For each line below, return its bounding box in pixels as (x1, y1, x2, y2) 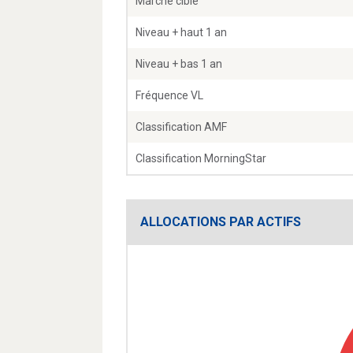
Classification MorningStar (136, 152, 266, 165)
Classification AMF (136, 121, 227, 134)
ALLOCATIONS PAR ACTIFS (140, 214, 301, 230)
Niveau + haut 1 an (136, 26, 227, 39)
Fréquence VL (136, 89, 203, 102)
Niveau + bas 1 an (136, 58, 222, 71)
